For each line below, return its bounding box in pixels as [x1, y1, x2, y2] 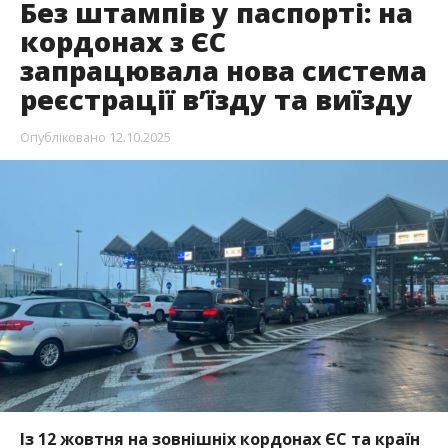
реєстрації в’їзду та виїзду [19, 81, 413, 119]
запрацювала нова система [19, 52, 427, 90]
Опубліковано [19, 128, 106, 147]
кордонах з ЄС [19, 23, 226, 61]
